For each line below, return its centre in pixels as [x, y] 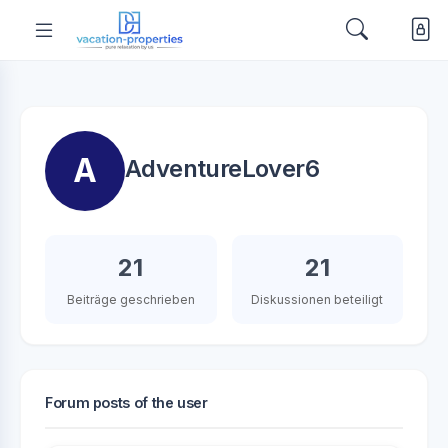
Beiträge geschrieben [130, 299]
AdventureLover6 [222, 168]
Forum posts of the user [126, 402]
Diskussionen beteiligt [317, 299]
